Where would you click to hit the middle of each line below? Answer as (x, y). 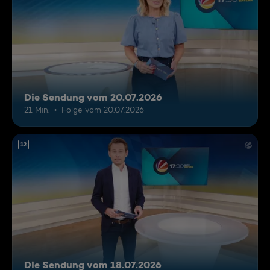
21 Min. (37, 110)
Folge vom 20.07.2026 (103, 110)
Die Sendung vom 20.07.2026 (93, 97)
